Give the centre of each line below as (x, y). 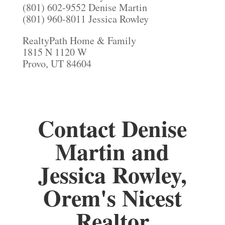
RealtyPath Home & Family (79, 41)
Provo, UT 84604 (57, 64)
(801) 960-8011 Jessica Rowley (85, 19)
